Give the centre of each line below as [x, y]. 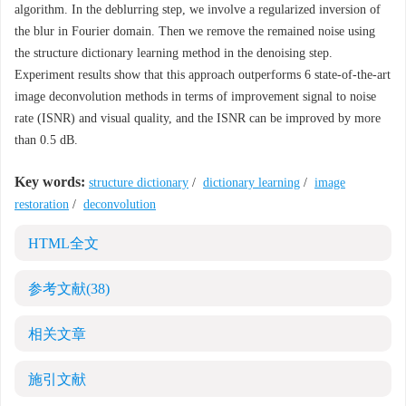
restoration [42, 204]
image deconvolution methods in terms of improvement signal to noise [195, 97]
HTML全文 [63, 243]
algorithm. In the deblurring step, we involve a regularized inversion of [198, 10]
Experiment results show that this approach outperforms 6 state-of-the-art [203, 75]
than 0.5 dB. [46, 140]
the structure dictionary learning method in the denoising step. [174, 53]
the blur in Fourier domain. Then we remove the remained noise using [195, 31]
